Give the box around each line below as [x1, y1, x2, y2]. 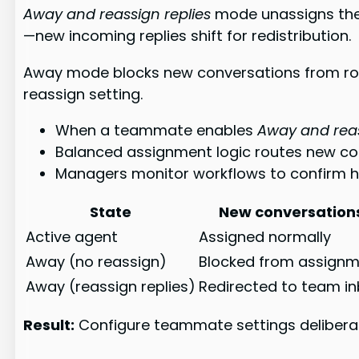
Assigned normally [199, 226, 332, 247]
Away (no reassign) [26, 251, 167, 272]
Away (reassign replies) [26, 276, 196, 296]
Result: [23, 314, 75, 335]
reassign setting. [23, 83, 143, 104]
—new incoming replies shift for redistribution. [23, 26, 352, 46]
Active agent [26, 226, 119, 247]
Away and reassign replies [23, 4, 212, 25]
